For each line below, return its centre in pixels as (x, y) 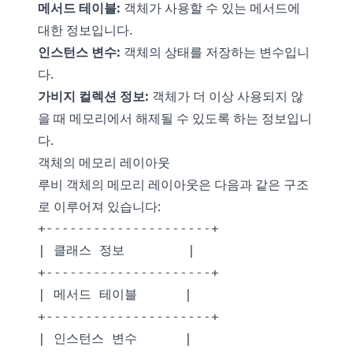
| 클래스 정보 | (117, 250)
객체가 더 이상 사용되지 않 (226, 96)
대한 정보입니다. (85, 30)
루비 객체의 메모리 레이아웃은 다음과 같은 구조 (173, 184)
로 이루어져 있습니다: (99, 206)
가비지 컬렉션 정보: (93, 96)
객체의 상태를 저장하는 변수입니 (215, 52)
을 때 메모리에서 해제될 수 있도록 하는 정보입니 (175, 118)
